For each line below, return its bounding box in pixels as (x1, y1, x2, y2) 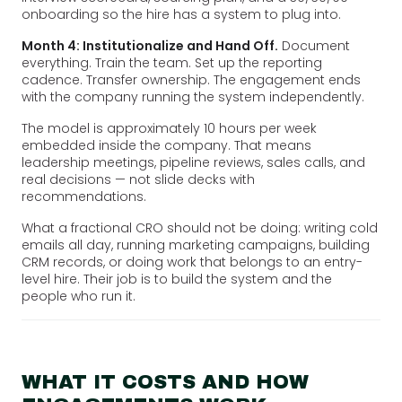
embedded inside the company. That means (22, 135, 311, 154)
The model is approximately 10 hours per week (22, 118, 317, 137)
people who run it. (22, 286, 135, 305)
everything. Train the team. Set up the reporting (22, 53, 322, 72)
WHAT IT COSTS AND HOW (22, 371, 309, 393)
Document (278, 36, 350, 55)
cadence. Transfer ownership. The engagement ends (22, 70, 361, 89)
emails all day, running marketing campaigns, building (22, 235, 370, 254)
